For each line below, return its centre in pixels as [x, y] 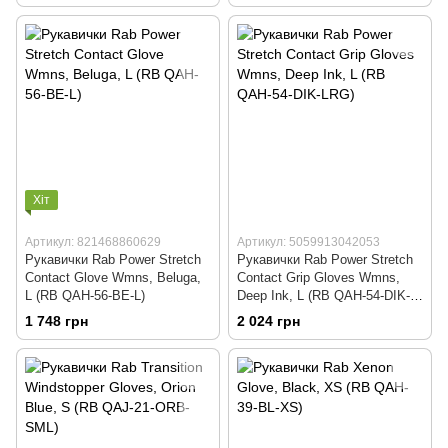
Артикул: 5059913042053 [308, 242]
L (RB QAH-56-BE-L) [85, 296]
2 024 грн [268, 321]
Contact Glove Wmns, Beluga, [113, 278]
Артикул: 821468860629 [93, 242]
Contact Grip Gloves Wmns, [318, 278]
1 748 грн [56, 321]
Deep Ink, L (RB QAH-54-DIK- [323, 296]
